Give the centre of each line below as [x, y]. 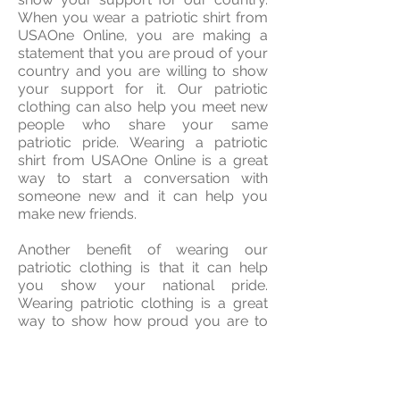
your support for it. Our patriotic [143, 89]
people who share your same [143, 125]
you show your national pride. [143, 286]
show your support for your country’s [143, 375]
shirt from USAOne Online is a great [143, 161]
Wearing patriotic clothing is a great [143, 304]
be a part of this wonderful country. [143, 339]
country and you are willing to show [143, 71]
